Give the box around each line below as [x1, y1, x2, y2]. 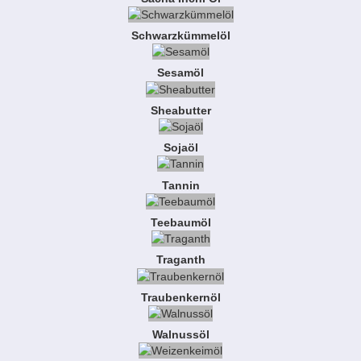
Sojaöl [163, 141, 198, 155]
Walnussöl [151, 328, 210, 342]
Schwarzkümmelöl [131, 29, 230, 43]
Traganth [156, 253, 205, 267]
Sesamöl [157, 66, 204, 80]
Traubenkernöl [140, 290, 221, 304]
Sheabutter [150, 103, 211, 117]
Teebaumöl [150, 216, 211, 230]
